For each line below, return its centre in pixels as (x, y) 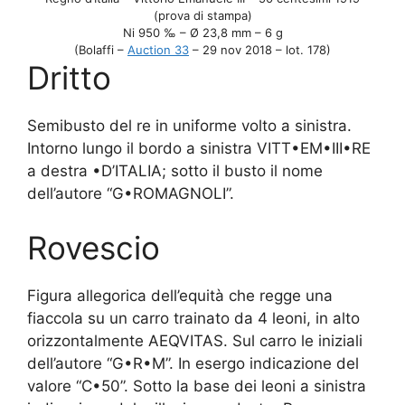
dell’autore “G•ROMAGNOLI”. (131, 194)
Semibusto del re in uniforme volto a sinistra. (189, 126)
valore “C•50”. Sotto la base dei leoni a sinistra (197, 386)
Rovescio (94, 247)
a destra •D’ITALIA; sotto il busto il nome (175, 171)
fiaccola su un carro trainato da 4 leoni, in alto (193, 318)
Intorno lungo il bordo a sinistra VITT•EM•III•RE (199, 149)
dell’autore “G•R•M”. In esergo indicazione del (193, 363)
